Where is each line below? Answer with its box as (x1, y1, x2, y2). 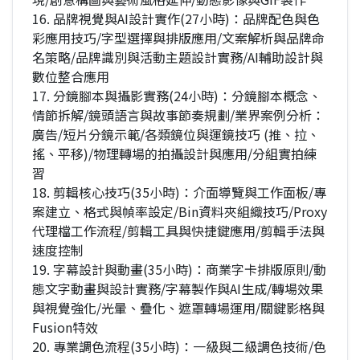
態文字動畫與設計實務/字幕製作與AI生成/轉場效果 (32, 279, 323, 299)
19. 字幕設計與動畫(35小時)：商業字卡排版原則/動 (32, 260, 326, 280)
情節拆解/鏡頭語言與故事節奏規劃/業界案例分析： (32, 105, 325, 125)
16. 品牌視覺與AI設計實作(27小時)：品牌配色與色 (32, 9, 320, 29)
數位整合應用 (32, 67, 109, 87)
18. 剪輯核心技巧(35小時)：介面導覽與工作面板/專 (32, 182, 326, 202)
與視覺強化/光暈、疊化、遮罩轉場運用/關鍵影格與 (32, 298, 325, 318)
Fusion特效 (32, 317, 98, 337)
